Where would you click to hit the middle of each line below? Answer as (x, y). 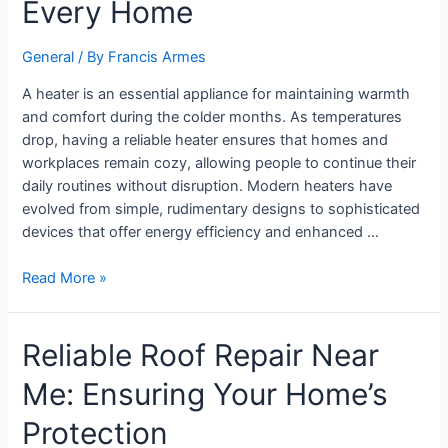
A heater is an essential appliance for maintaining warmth (216, 93)
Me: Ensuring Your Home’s (205, 394)
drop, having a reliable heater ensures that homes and (205, 139)
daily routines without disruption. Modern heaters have (207, 185)
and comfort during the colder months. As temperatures (212, 116)
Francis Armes (157, 57)
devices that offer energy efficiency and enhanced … (201, 231)
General (48, 57)
